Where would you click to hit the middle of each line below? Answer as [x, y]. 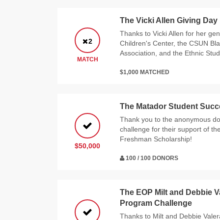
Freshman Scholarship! [156, 139]
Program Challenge [156, 203]
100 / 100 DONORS [151, 158]
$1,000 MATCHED [145, 72]
